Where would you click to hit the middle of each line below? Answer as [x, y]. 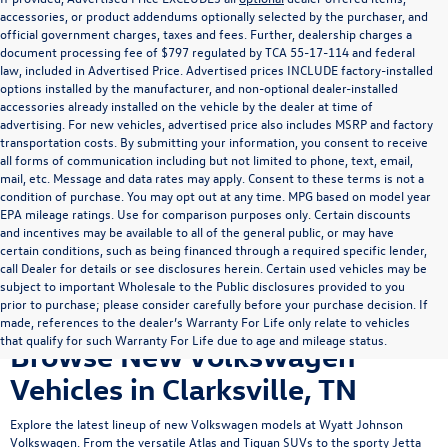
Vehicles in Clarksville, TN [183, 388]
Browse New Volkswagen [182, 355]
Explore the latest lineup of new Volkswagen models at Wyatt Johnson [206, 423]
